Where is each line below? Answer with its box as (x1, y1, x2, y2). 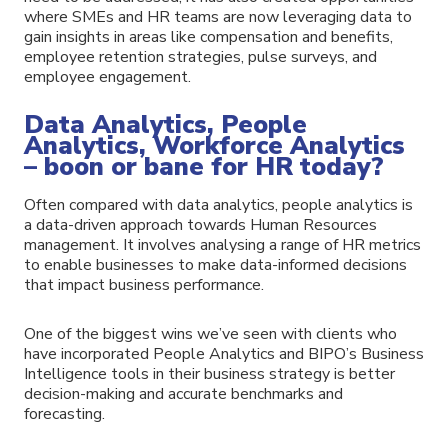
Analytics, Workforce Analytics (24, 128, 405, 163)
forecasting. (24, 402, 105, 425)
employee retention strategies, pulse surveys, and (24, 45, 377, 68)
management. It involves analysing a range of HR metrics (24, 233, 421, 256)
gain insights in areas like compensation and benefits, (24, 25, 393, 48)
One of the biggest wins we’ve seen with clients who (24, 322, 397, 345)
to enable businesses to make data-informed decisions (24, 253, 407, 276)
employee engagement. (24, 65, 191, 88)
